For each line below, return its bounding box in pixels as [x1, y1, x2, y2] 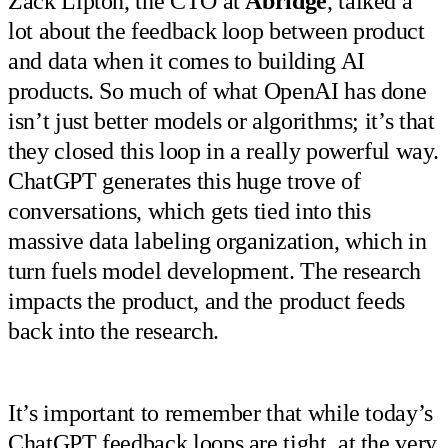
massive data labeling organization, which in [8, 227, 427, 254]
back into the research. [8, 317, 219, 344]
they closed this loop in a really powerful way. [8, 137, 439, 164]
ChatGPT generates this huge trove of [8, 167, 361, 194]
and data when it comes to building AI [8, 47, 365, 74]
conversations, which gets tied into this [8, 197, 371, 224]
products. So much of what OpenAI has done [8, 77, 427, 104]
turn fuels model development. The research [8, 257, 422, 284]
